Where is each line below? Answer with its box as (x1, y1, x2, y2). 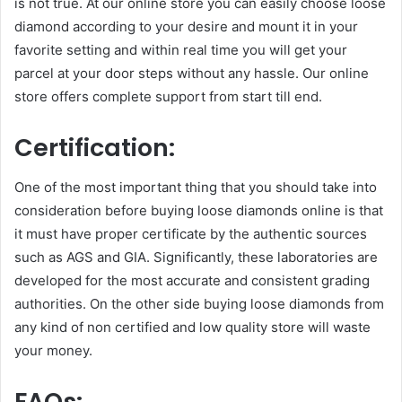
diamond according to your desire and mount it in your (14, 17, 358, 35)
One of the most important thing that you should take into (14, 179, 377, 197)
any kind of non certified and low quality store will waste (14, 319, 371, 336)
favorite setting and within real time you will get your (14, 40, 347, 58)
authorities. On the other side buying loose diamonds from (14, 295, 384, 313)
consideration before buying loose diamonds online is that (14, 202, 383, 220)
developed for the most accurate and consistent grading (14, 272, 370, 290)
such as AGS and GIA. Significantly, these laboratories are (14, 249, 378, 267)
